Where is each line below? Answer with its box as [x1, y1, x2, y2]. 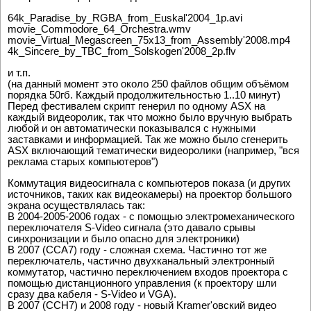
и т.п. [8, 67, 31, 79]
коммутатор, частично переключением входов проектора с [8, 266, 288, 278]
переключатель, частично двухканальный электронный [8, 255, 274, 267]
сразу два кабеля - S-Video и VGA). [8, 288, 176, 301]
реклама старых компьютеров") [8, 155, 158, 168]
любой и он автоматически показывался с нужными [8, 122, 255, 135]
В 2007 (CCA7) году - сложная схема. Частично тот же [8, 244, 267, 256]
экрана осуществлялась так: [8, 199, 145, 212]
